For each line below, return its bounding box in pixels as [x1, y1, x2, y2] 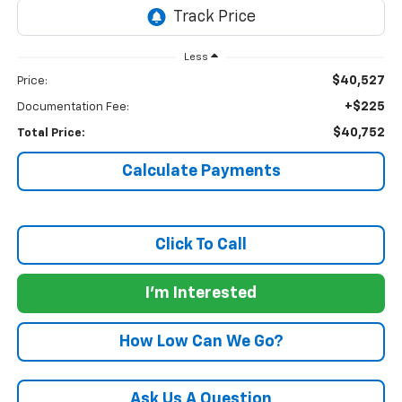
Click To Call [155, 237, 247, 254]
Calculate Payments [121, 163, 281, 180]
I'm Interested [145, 285, 257, 302]
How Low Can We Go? [118, 334, 284, 351]
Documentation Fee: [16, 101, 129, 114]
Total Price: [16, 127, 85, 140]
